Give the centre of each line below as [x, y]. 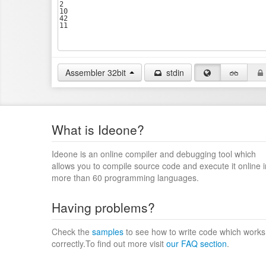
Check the [72, 232]
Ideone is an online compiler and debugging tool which [154, 154]
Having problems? [103, 207]
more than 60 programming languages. [125, 178]
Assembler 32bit [96, 72]
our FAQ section [197, 243]
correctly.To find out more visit [109, 243]
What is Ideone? [98, 129]
